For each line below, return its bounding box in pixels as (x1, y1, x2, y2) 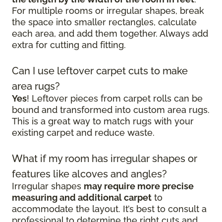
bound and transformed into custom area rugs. (12, 105, 210, 115)
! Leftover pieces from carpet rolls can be (27, 93, 203, 104)
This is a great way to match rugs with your (12, 116, 194, 127)
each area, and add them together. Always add (12, 28, 208, 39)
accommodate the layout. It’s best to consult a (12, 204, 207, 215)
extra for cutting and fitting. (12, 40, 126, 51)
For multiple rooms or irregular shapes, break (12, 5, 204, 16)
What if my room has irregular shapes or (12, 153, 197, 165)
